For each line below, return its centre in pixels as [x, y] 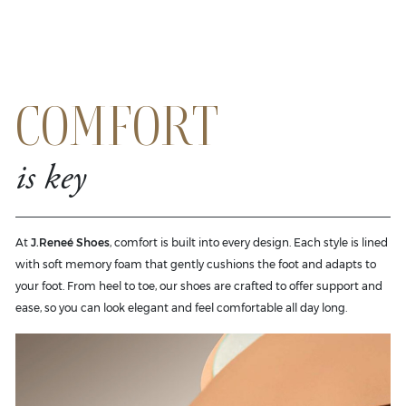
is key [51, 180]
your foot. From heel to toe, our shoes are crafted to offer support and [199, 285]
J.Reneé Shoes [70, 242]
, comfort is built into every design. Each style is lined [249, 242]
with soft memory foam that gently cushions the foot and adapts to [196, 264]
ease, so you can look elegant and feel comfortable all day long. [181, 307]
